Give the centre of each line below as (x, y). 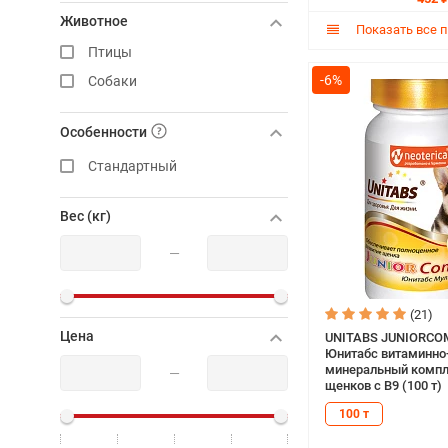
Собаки (112, 80)
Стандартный (132, 166)
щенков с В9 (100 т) (383, 386)
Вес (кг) (85, 216)
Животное (94, 20)
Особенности (105, 131)
